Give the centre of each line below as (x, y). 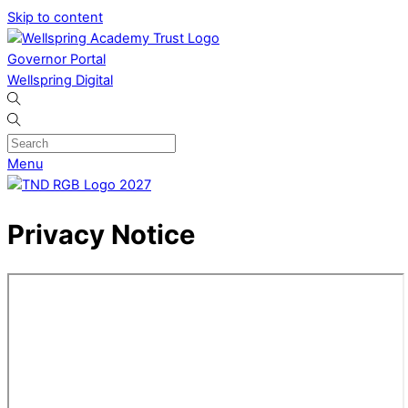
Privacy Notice (101, 234)
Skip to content (55, 17)
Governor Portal (56, 59)
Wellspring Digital (60, 80)
